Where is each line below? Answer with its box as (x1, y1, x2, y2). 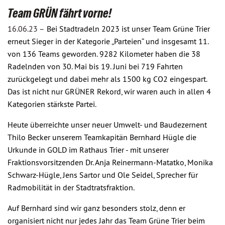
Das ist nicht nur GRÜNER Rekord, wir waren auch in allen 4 (8, 86, 211, 96)
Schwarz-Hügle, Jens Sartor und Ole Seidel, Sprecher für (8, 170, 198, 180)
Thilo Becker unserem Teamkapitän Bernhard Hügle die (8, 132, 196, 142)
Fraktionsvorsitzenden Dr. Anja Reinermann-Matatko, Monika (8, 157, 213, 167)
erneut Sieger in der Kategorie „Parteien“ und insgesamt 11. (8, 36, 208, 46)
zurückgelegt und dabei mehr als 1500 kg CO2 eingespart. (8, 74, 207, 84)
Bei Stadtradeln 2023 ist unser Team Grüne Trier (47, 24, 210, 34)
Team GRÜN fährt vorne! (8, 6, 111, 20)
